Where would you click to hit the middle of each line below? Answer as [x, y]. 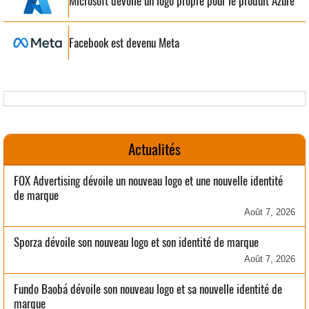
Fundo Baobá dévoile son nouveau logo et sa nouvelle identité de [148, 289]
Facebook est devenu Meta [124, 42]
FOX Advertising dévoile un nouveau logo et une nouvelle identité [148, 181]
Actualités [154, 150]
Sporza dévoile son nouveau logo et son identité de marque [136, 242]
